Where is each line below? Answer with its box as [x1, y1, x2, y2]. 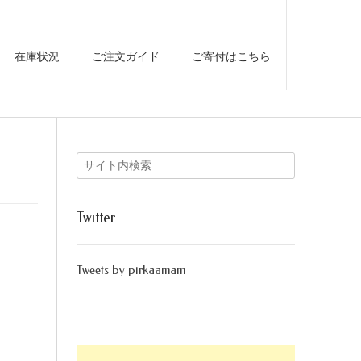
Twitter [76, 209, 116, 226]
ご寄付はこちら [192, 50, 271, 64]
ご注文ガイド [92, 50, 160, 64]
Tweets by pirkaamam [76, 263, 185, 277]
